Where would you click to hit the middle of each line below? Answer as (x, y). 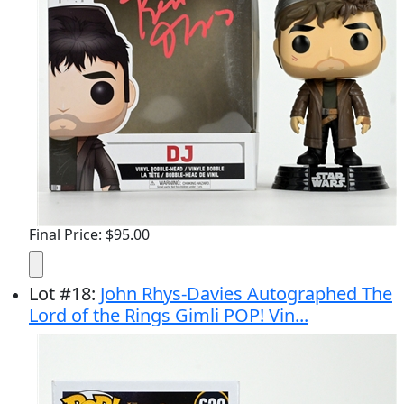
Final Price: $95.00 (89, 234)
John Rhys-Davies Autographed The (246, 294)
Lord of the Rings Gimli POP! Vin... (169, 315)
